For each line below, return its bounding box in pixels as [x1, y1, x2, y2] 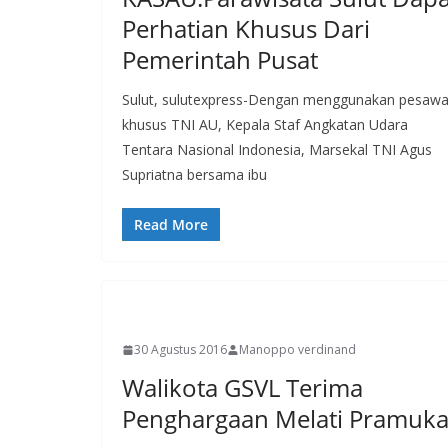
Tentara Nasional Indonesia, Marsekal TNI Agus [122, 140, 432, 160]
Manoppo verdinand [239, 341, 356, 359]
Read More [134, 215, 208, 235]
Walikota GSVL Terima [122, 371, 363, 405]
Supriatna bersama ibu [122, 165, 267, 185]
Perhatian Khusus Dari [122, 12, 370, 46]
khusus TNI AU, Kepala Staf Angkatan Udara [122, 115, 408, 135]
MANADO [130, 307, 176, 322]
